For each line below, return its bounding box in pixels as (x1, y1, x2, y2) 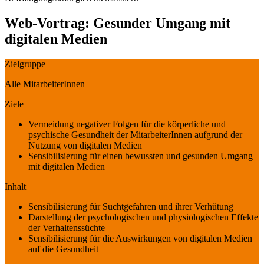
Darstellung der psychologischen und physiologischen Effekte (28, 212, 258, 222)
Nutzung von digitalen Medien (28, 140, 142, 150)
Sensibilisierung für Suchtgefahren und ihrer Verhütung (28, 201, 233, 212)
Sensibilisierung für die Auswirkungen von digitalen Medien (28, 233, 252, 243)
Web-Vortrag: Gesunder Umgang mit (5, 15, 230, 31)
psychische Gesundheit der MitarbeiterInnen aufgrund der (28, 129, 242, 140)
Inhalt (5, 181, 26, 192)
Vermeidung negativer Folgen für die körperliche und (28, 118, 226, 129)
